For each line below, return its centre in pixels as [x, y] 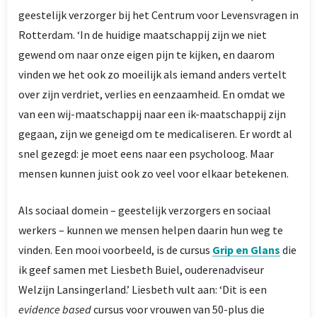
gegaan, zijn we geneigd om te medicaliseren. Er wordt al [155, 134]
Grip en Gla [240, 250]
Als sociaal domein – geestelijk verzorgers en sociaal [145, 210]
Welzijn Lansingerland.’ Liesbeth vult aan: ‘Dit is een [143, 289]
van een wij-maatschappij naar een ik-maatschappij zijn [152, 114]
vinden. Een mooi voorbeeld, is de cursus [115, 250]
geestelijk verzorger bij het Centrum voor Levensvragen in [158, 15]
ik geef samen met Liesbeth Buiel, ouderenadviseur [141, 270]
